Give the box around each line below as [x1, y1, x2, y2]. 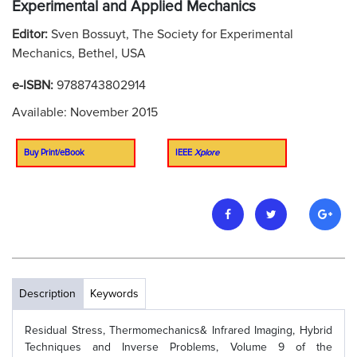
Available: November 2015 [12, 104, 158, 120]
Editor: [12, 26, 51, 42]
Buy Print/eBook [24, 147, 84, 158]
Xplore [194, 147, 219, 158]
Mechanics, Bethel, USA [12, 45, 146, 61]
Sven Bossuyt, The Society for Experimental [51, 26, 293, 42]
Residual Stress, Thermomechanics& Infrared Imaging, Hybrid [25, 324, 332, 337]
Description [19, 287, 76, 300]
